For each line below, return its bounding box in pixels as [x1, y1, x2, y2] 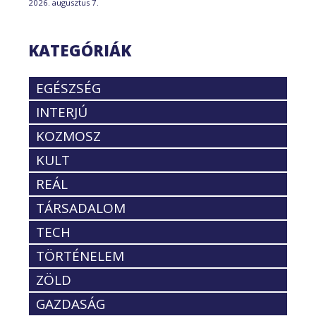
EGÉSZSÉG [36, 79, 101, 98]
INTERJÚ [36, 103, 87, 122]
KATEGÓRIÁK [28, 39, 131, 61]
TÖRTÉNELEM [36, 247, 124, 266]
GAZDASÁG [36, 295, 105, 314]
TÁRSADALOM [36, 199, 126, 218]
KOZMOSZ [36, 127, 101, 146]
